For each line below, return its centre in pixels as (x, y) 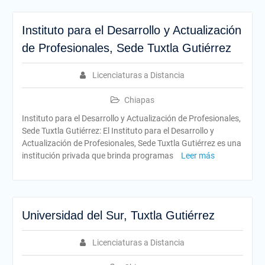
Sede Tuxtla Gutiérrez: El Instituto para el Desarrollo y (118, 131)
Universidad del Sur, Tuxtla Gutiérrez (118, 215)
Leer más (198, 156)
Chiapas (139, 100)
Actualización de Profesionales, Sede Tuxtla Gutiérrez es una (131, 143)
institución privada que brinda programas (98, 156)
